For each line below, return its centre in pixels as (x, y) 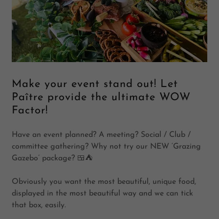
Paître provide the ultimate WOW (101, 97)
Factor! (30, 110)
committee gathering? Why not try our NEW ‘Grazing (106, 146)
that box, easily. (39, 205)
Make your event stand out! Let (95, 84)
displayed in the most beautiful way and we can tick (102, 193)
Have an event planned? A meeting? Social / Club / (101, 135)
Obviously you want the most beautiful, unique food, (104, 182)
